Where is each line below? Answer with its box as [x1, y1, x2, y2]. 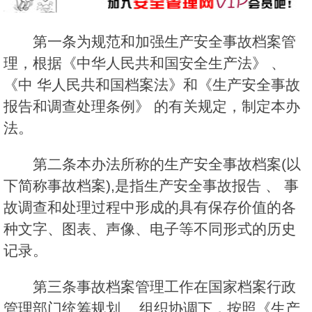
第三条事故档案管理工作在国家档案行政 [33, 279, 296, 295]
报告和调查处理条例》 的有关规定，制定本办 [3, 98, 300, 115]
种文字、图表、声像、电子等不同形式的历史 [3, 221, 296, 237]
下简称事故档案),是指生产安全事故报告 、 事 [3, 178, 299, 194]
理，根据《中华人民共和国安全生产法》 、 [3, 55, 286, 72]
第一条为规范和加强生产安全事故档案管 [33, 33, 296, 50]
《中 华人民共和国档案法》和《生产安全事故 [3, 77, 300, 93]
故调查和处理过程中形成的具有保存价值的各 [3, 199, 296, 216]
